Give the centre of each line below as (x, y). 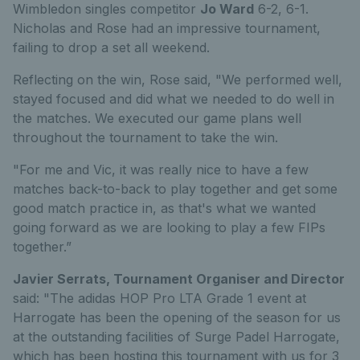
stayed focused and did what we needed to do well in (174, 99)
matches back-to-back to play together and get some (175, 189)
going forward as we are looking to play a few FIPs (169, 227)
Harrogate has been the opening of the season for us (177, 317)
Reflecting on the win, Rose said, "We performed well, (178, 80)
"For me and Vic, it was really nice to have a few (161, 170)
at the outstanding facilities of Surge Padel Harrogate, (176, 337)
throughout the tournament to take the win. (145, 137)
